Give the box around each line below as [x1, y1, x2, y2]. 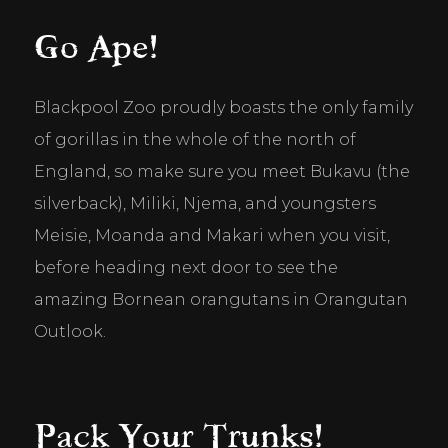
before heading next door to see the [33, 257, 338, 277]
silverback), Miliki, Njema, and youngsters [33, 193, 376, 213]
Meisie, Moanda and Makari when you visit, [33, 225, 390, 245]
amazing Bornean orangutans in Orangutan [33, 289, 408, 309]
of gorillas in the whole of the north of [33, 129, 356, 149]
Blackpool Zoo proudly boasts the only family [33, 97, 413, 117]
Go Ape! [33, 22, 181, 72]
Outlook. [33, 321, 106, 341]
